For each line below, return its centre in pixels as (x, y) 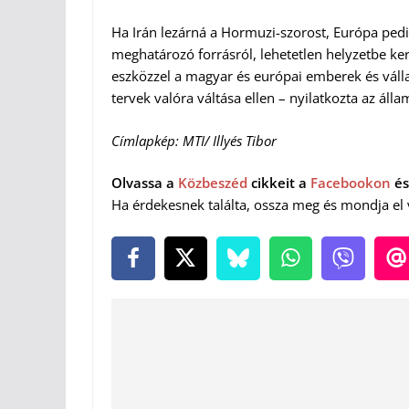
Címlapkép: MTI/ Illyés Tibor (194, 140)
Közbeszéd (213, 183)
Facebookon (351, 183)
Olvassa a (145, 183)
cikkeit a (279, 183)
